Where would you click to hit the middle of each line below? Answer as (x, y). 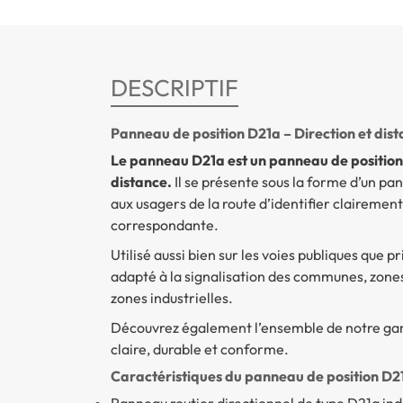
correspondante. (164, 224)
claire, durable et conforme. (199, 349)
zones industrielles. (171, 297)
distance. (141, 181)
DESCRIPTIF (174, 87)
